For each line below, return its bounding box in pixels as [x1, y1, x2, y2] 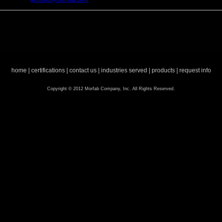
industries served [101, 67, 147, 74]
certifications [31, 67, 65, 74]
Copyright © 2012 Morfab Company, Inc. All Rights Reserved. [47, 86, 175, 91]
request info [179, 67, 211, 74]
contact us [69, 67, 97, 74]
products [151, 67, 175, 74]
